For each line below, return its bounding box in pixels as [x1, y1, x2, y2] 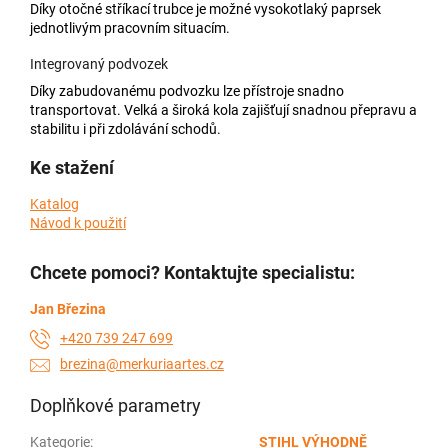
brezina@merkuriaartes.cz [60, 355, 224, 372]
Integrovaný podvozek [30, 55, 168, 72]
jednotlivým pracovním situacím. [30, 19, 230, 36]
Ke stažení [30, 156, 114, 178]
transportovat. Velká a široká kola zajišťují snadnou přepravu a [30, 101, 417, 118]
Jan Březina [30, 300, 106, 317]
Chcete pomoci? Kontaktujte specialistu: [30, 261, 355, 283]
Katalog [30, 195, 79, 212]
